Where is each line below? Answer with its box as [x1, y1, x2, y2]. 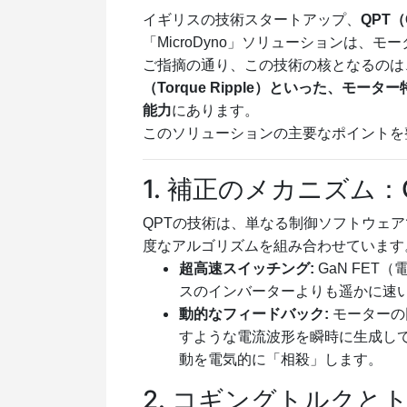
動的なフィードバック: [179, 305, 329, 322]
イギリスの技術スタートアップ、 [143, 11, 361, 27]
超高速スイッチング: [179, 260, 314, 276]
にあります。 [172, 102, 259, 118]
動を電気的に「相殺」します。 [179, 351, 382, 367]
